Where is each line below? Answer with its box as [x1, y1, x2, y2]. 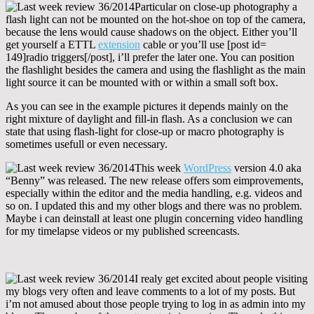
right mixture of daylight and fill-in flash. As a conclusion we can [6, 112, 292, 125]
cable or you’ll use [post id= [140, 38, 266, 50]
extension [98, 38, 140, 50]
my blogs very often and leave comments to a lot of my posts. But [6, 285, 295, 297]
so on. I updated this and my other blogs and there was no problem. [6, 199, 302, 212]
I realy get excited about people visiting [135, 272, 308, 285]
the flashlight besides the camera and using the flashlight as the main [6, 63, 306, 76]
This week [135, 161, 184, 174]
